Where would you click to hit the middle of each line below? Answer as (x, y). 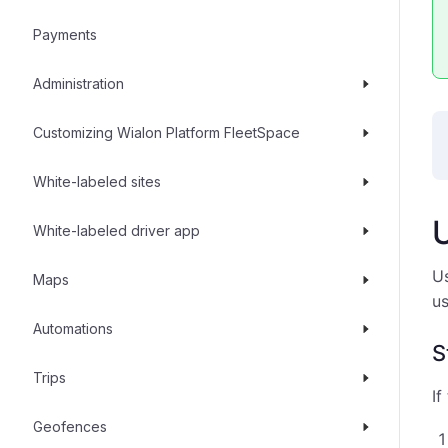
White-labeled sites (97, 181)
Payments (65, 34)
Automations (73, 328)
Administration (78, 83)
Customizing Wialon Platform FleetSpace (166, 132)
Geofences (70, 426)
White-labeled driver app (116, 230)
